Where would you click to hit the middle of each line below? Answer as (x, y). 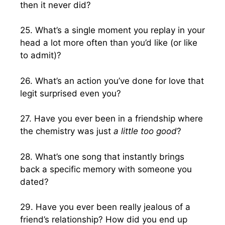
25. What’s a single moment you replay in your (113, 30)
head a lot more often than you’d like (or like (109, 43)
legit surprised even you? (71, 93)
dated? (34, 182)
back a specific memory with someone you (106, 169)
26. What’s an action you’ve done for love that (112, 81)
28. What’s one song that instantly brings (102, 156)
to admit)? (41, 55)
